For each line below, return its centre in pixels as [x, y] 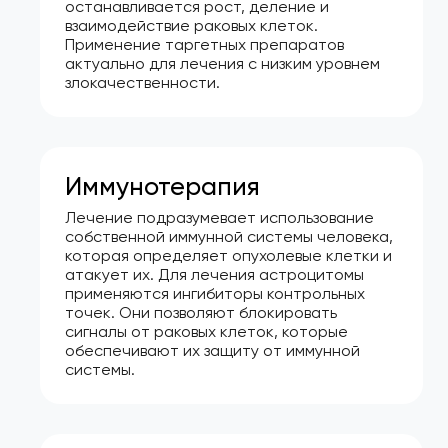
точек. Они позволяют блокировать [201, 312]
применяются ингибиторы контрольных [215, 293]
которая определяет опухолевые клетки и [228, 255]
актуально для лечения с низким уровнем [222, 63]
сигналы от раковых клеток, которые [206, 331]
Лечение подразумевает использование [219, 217]
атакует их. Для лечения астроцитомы [214, 274]
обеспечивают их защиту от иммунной [212, 350]
